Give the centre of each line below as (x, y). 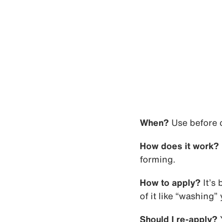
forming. (158, 159)
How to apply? (170, 183)
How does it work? (179, 146)
